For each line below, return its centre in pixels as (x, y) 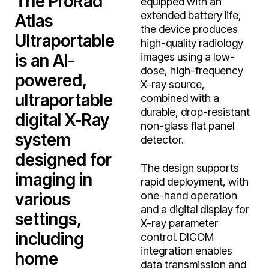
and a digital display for (195, 209)
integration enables (186, 250)
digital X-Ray (62, 119)
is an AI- (45, 60)
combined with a (180, 98)
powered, (51, 80)
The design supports (190, 167)
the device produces (189, 29)
